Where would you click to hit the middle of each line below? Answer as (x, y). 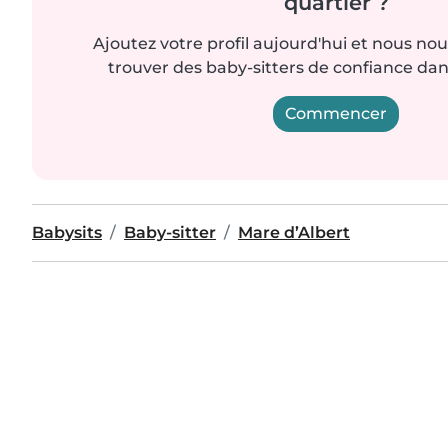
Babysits (67, 232)
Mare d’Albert (294, 232)
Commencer (336, 113)
